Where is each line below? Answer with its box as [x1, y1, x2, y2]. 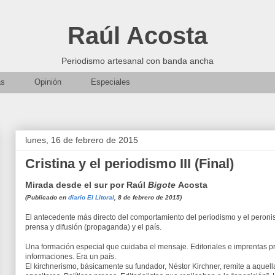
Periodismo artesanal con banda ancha [61, 56, 214, 66]
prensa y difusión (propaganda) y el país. [25, 223, 161, 231]
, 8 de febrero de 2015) [114, 194, 182, 201]
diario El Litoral [68, 194, 114, 201]
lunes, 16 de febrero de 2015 [25, 135, 138, 145]
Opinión [34, 77, 61, 87]
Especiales [91, 77, 130, 87]
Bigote [148, 180, 176, 190]
